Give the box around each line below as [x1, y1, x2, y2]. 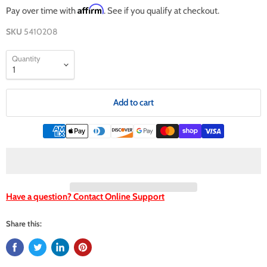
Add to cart [113, 97, 154, 108]
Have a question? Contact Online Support [6, 191, 164, 203]
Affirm [77, 4, 104, 14]
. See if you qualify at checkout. [104, 5, 219, 16]
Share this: [6, 219, 42, 229]
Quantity [12, 54, 41, 63]
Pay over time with [6, 5, 77, 16]
